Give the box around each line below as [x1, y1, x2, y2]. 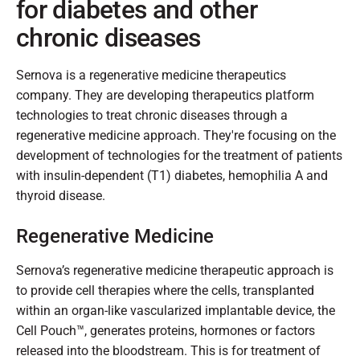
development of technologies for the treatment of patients [16, 148, 342, 164]
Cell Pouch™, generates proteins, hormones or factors [16, 323, 315, 339]
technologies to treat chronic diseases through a [16, 108, 288, 124]
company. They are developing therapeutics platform [16, 88, 314, 104]
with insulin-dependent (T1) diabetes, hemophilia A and [16, 168, 328, 184]
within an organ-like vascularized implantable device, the [16, 303, 335, 319]
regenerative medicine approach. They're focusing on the [16, 128, 336, 144]
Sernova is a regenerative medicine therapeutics [16, 67, 286, 84]
